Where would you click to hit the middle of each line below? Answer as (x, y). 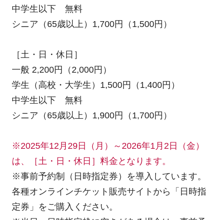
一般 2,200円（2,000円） (61, 70)
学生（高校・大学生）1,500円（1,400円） (96, 85)
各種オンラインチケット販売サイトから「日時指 (109, 192)
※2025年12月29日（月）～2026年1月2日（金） (108, 146)
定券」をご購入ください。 (65, 207)
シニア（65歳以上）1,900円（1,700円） (92, 116)
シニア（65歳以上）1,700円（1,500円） (92, 24)
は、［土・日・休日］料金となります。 (91, 161)
